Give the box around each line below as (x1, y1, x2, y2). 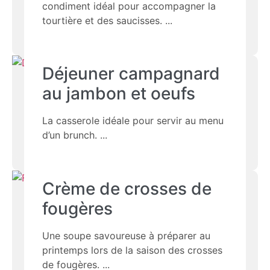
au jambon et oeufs (42, 83, 196, 104)
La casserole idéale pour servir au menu (42, 115, 224, 127)
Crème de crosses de (42, 178, 212, 199)
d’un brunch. (42, 129, 98, 142)
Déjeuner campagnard (42, 63, 221, 84)
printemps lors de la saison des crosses (42, 243, 223, 256)
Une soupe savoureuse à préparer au (42, 229, 211, 242)
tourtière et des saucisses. (42, 14, 163, 27)
